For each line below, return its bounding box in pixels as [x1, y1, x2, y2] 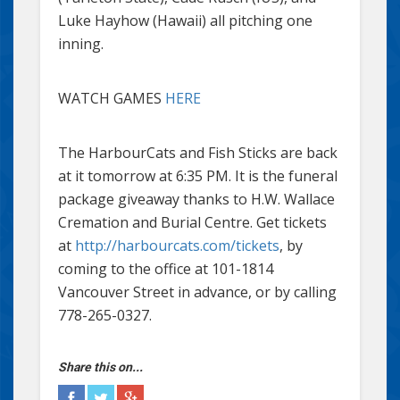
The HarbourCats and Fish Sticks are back [58, 143, 337, 163]
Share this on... [58, 360, 143, 375]
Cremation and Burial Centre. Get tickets [58, 212, 327, 233]
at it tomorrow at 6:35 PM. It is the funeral [58, 166, 337, 187]
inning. [58, 34, 104, 54]
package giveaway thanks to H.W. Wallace [58, 189, 335, 210]
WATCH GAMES [58, 88, 165, 109]
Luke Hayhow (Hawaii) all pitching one [58, 11, 312, 31]
